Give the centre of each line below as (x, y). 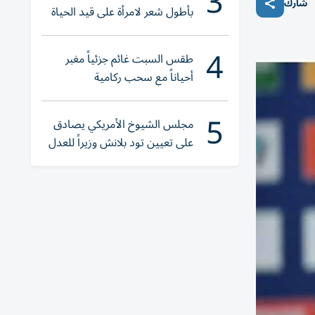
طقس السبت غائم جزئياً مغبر (129, 59)
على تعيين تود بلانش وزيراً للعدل (121, 143)
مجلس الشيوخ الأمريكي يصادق (123, 124)
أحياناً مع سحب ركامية (144, 77)
